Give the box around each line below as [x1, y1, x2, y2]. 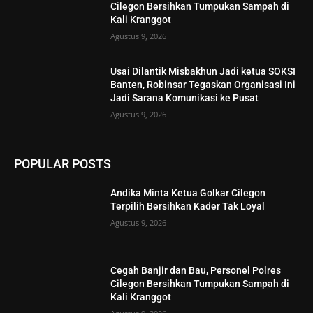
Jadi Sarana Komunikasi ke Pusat [110, 92, 259, 104]
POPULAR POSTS [14, 156, 111, 171]
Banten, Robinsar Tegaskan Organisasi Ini [110, 79, 296, 91]
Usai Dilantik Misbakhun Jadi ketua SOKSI [110, 66, 296, 78]
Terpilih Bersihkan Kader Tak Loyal [110, 200, 265, 212]
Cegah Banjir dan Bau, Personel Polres [110, 265, 282, 277]
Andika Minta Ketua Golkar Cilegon [110, 187, 266, 198]
